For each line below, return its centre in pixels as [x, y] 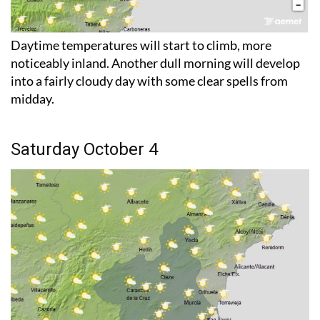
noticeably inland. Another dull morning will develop [155, 62]
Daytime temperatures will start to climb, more [141, 45]
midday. [32, 98]
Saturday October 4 [84, 149]
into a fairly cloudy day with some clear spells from [149, 80]
